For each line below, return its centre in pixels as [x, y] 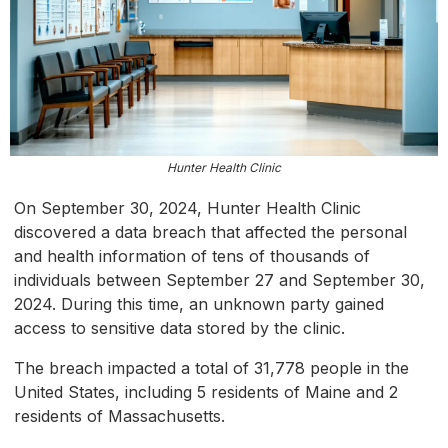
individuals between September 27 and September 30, [219, 280]
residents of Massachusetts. [119, 416]
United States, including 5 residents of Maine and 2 [206, 392]
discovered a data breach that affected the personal [210, 232]
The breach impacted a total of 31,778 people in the [211, 368]
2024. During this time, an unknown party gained [199, 304]
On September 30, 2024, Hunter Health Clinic [187, 208]
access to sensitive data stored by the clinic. [179, 328]
